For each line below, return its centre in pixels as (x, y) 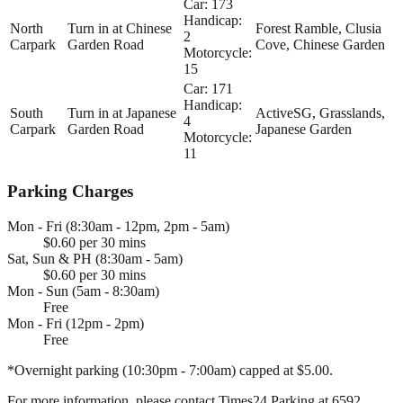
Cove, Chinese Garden (320, 45)
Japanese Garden (304, 130)
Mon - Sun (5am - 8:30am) (83, 291)
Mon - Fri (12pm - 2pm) (76, 323)
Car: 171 (208, 89)
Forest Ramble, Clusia (318, 29)
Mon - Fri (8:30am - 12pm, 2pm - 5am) (118, 226)
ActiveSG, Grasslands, (320, 113)
